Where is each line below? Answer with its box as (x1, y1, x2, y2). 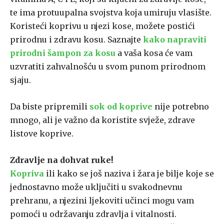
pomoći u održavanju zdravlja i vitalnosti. (10, 209, 176, 219)
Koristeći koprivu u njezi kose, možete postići (10, 21, 195, 31)
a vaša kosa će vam (117, 48, 192, 58)
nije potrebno (154, 101, 209, 112)
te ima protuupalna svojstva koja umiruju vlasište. (10, 7, 211, 18)
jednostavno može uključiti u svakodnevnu (10, 182, 182, 192)
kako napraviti (143, 34, 206, 45)
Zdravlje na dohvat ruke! (10, 155, 113, 165)
